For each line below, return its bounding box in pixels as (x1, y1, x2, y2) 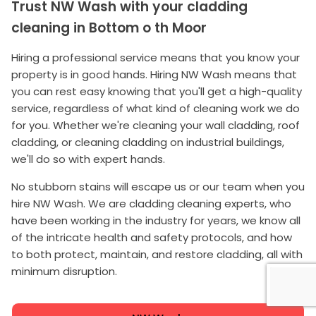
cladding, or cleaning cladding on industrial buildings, (11, 134, 284, 150)
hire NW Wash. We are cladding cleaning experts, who (11, 195, 291, 211)
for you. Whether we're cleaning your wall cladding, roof (11, 117, 300, 133)
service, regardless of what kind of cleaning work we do (11, 100, 300, 116)
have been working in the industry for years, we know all (11, 212, 300, 228)
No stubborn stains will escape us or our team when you (11, 178, 305, 194)
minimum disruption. (11, 263, 117, 279)
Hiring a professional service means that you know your (11, 49, 300, 65)
